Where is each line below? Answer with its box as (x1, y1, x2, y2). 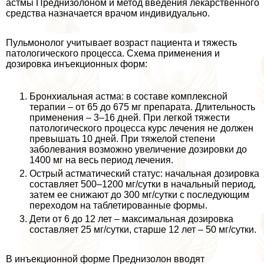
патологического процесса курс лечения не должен (29, 123, 253, 134)
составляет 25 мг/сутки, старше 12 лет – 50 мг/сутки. (29, 225, 256, 235)
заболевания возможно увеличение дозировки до (29, 144, 247, 155)
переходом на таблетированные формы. (29, 200, 207, 211)
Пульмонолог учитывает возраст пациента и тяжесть (6, 38, 237, 48)
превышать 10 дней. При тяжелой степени (29, 134, 215, 144)
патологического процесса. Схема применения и (6, 48, 220, 59)
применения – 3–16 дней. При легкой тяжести (29, 113, 230, 123)
